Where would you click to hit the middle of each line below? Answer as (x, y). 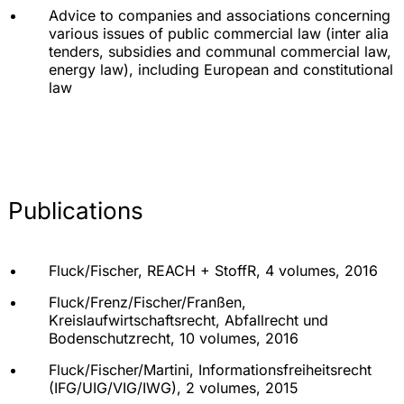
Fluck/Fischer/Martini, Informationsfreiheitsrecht (210, 370)
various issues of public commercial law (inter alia (219, 34)
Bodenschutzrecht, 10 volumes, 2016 (174, 339)
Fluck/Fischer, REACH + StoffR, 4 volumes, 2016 (213, 271)
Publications (76, 211)
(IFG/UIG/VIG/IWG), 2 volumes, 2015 (174, 388)
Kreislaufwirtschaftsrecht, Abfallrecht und (188, 321)
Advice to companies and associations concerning (220, 16)
